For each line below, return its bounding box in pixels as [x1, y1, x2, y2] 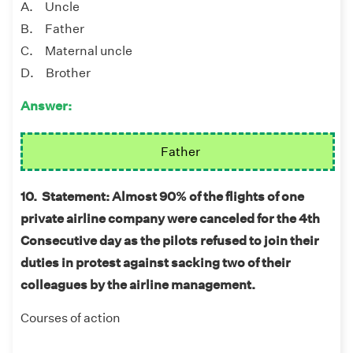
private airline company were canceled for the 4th [20, 211, 320, 227]
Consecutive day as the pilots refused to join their [20, 233, 319, 249]
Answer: [20, 98, 72, 114]
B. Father [20, 21, 84, 37]
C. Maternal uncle [20, 43, 132, 59]
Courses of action [20, 310, 121, 326]
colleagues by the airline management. [20, 277, 255, 293]
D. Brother [20, 65, 91, 81]
